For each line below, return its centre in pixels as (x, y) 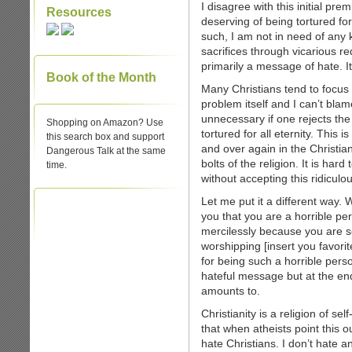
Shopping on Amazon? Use (105, 123)
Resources (79, 12)
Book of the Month (101, 77)
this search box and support (105, 137)
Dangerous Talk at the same (106, 151)
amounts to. (231, 291)
